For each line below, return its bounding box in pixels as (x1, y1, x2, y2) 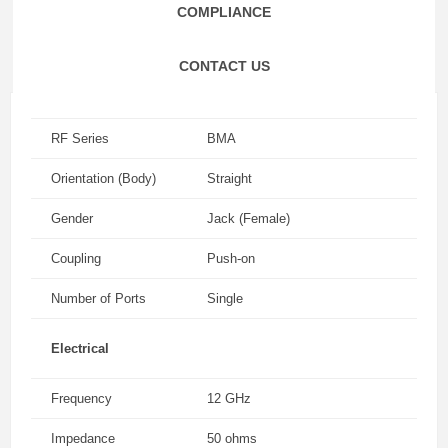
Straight (207, 171, 252, 186)
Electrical (51, 341, 109, 356)
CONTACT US (178, 58, 270, 74)
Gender (51, 211, 93, 226)
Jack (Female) (207, 211, 290, 226)
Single (207, 291, 243, 306)
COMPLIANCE (177, 4, 271, 20)
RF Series (51, 131, 109, 146)
